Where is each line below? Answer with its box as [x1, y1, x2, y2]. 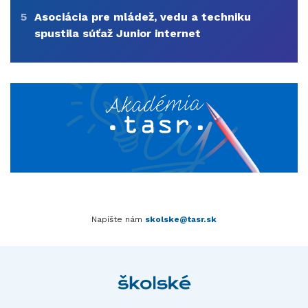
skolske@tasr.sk [145, 214, 217, 225]
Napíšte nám [91, 214, 145, 225]
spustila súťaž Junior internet [34, 26, 201, 40]
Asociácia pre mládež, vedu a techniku [34, 10, 251, 23]
